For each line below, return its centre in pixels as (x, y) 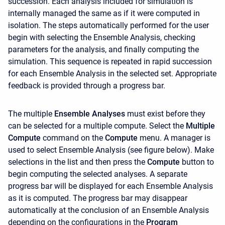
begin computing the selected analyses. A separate (98, 174)
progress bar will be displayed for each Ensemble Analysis (110, 186)
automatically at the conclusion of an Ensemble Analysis (108, 210)
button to (198, 162)
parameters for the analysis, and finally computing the (103, 49)
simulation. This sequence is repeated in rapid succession (110, 62)
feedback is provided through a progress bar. (87, 86)
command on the (73, 138)
